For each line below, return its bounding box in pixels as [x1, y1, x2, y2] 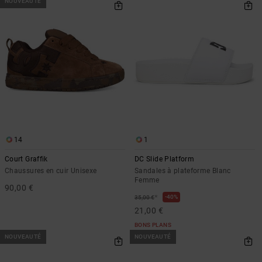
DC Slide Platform [135, 155, 195, 163]
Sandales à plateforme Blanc [135, 167, 231, 175]
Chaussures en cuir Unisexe [5, 167, 97, 175]
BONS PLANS [135, 222, 171, 228]
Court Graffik [5, 155, 48, 163]
